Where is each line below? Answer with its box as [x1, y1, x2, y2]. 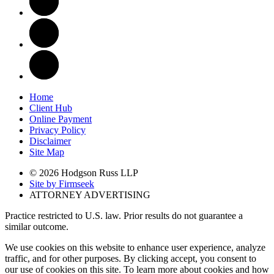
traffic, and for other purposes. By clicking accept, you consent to [5, 253, 256, 264]
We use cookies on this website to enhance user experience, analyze [5, 242, 265, 253]
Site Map [29, 146, 64, 157]
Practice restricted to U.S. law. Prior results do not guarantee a [5, 210, 243, 221]
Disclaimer [29, 135, 71, 146]
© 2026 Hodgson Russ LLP [29, 167, 138, 178]
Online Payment [29, 113, 92, 124]
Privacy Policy [29, 124, 86, 135]
